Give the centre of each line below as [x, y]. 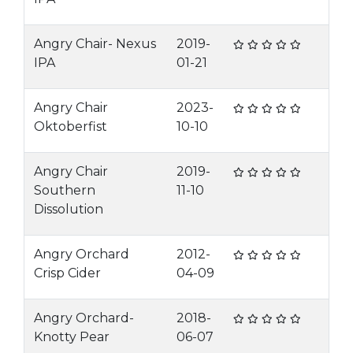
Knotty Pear [72, 337]
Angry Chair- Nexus [95, 44]
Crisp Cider [67, 273]
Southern [65, 190]
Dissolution [69, 209]
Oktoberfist [71, 126]
